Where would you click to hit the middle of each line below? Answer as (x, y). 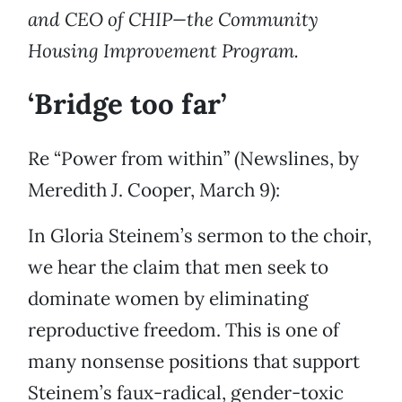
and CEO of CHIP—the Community (173, 20)
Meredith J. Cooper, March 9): (154, 190)
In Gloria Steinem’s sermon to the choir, (200, 236)
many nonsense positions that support (194, 362)
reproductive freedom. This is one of (184, 330)
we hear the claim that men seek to (178, 267)
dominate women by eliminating (168, 299)
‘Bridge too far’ (127, 105)
